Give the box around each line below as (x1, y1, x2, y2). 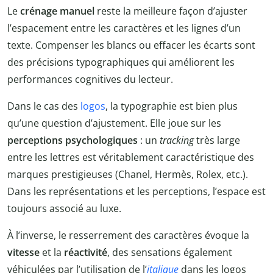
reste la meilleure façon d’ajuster (94, 4, 247, 18)
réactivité (64, 245, 107, 259)
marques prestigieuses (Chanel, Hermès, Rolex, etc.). (7, 167, 248, 181)
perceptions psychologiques (7, 133, 138, 147)
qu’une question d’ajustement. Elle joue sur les (7, 116, 221, 130)
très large (194, 133, 240, 147)
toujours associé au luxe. (7, 201, 121, 215)
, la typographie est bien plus (105, 99, 238, 113)
